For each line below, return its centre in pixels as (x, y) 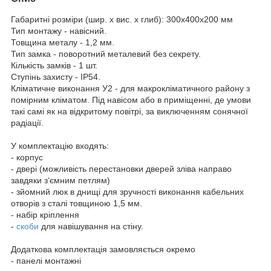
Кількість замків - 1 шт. (54, 65)
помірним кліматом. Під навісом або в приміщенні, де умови (131, 100)
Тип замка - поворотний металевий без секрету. (106, 54)
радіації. (27, 122)
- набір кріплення (45, 214)
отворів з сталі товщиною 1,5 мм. (77, 203)
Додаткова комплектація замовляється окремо (103, 249)
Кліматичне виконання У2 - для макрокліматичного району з (130, 88)
